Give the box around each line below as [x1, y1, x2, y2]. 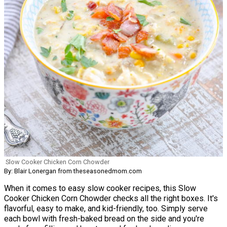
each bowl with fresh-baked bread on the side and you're [4, 213, 204, 223]
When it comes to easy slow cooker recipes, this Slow [4, 183, 196, 193]
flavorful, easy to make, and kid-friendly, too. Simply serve [4, 203, 208, 213]
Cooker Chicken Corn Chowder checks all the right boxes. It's [4, 193, 218, 203]
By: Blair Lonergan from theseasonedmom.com [4, 167, 142, 175]
